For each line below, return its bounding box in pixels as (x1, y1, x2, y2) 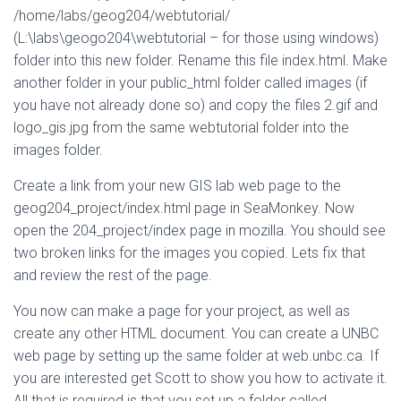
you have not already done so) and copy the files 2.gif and (13, 97, 378, 114)
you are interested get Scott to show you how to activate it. (13, 370, 388, 387)
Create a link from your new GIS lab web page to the (13, 177, 341, 194)
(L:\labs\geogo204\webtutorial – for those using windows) (13, 30, 379, 47)
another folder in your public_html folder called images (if (13, 74, 367, 91)
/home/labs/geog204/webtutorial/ (13, 7, 230, 24)
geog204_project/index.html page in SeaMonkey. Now (13, 200, 354, 217)
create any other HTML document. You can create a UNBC (13, 325, 379, 342)
